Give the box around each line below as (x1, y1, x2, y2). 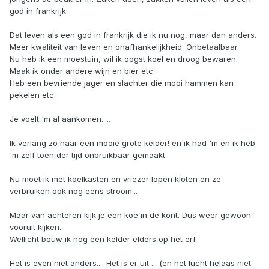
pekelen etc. (10, 90, 56, 100)
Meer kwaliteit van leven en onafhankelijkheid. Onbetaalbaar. (10, 42, 239, 52)
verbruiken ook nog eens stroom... (10, 186, 138, 196)
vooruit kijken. (10, 222, 61, 232)
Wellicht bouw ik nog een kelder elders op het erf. (10, 234, 197, 244)
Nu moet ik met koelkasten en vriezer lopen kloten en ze (10, 174, 221, 184)
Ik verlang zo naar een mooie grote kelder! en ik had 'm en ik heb (10, 138, 255, 148)
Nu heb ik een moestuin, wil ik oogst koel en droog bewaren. (10, 54, 238, 64)
